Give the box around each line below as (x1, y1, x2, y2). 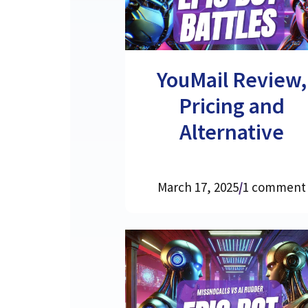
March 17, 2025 (157, 178, 239, 195)
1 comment (243, 178, 307, 195)
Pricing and (179, 92, 285, 120)
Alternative (179, 118, 285, 146)
